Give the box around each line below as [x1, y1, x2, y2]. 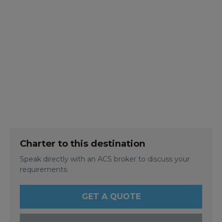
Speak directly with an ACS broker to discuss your [20, 154, 190, 164]
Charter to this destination [20, 137, 145, 149]
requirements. [20, 165, 68, 174]
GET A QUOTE [81, 191, 141, 201]
